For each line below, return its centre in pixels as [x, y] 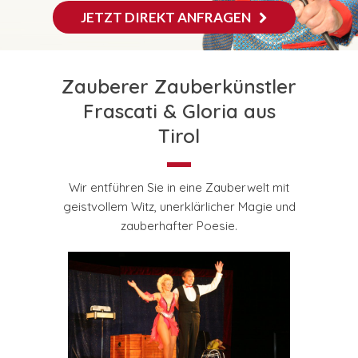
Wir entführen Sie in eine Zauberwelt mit [179, 187]
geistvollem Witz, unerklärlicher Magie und [179, 207]
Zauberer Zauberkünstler [179, 86]
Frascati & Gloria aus [179, 111]
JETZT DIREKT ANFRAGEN [166, 17]
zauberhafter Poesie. [179, 226]
